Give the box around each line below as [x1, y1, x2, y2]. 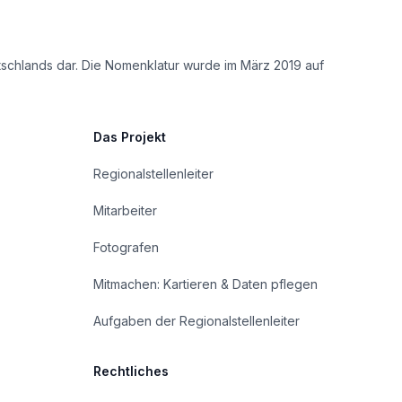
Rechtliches [93, 363, 169, 379]
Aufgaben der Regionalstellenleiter [93, 313, 300, 328]
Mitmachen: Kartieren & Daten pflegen [93, 276, 318, 292]
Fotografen [93, 240, 159, 255]
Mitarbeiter [93, 203, 157, 218]
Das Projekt [93, 129, 166, 144]
